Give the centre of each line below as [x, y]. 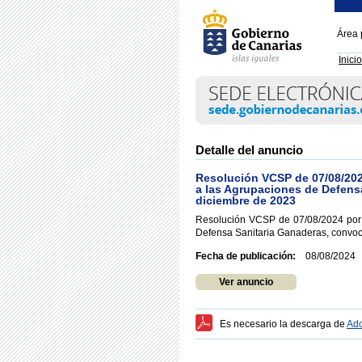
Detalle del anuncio [249, 150]
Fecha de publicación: [246, 256]
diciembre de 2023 [246, 200]
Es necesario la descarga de [283, 324]
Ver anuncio [246, 282]
